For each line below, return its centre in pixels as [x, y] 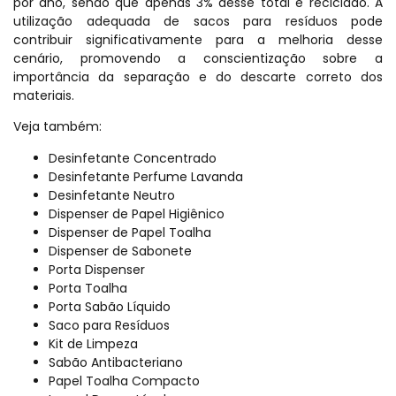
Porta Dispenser [97, 269]
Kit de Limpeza [93, 343]
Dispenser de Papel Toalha [130, 232]
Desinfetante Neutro [112, 195]
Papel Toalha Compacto [124, 381]
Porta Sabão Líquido [110, 306]
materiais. [44, 95]
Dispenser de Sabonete [120, 251]
